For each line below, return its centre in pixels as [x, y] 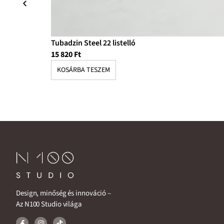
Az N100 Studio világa [50, 204]
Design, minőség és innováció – [63, 193]
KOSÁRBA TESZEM [83, 70]
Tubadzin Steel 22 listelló [93, 43]
